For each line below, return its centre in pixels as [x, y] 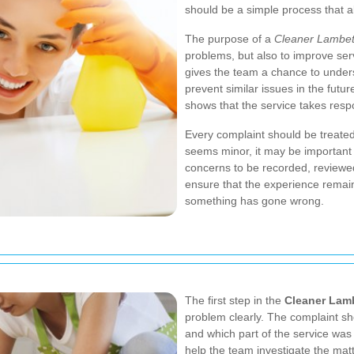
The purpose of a [230, 39]
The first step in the [235, 300]
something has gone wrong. [254, 201]
